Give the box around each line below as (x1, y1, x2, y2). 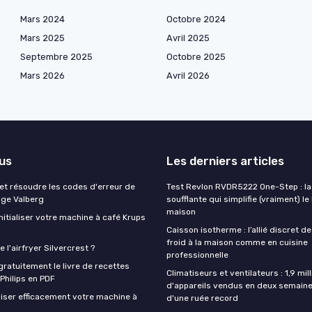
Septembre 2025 (20, 52, 93, 63)
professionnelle (166, 250, 228, 260)
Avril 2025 (166, 33, 210, 44)
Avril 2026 (166, 70, 210, 81)
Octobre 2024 (166, 14, 226, 25)
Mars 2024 (20, 14, 65, 25)
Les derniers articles (166, 154, 284, 169)
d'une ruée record (166, 293, 238, 304)
